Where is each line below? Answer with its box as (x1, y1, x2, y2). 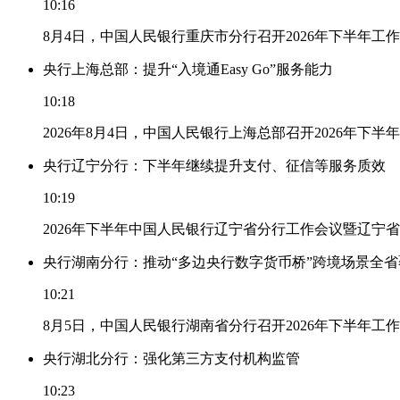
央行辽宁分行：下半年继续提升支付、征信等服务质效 (43, 157, 386, 173)
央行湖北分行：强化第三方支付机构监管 (43, 350, 300, 366)
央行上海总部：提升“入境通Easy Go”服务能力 (43, 61, 333, 77)
